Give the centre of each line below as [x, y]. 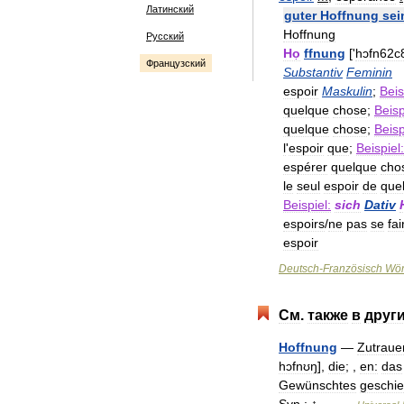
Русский [165, 36]
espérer [305, 167]
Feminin [369, 72]
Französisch [353, 269]
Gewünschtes [317, 385]
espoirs [304, 224]
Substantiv [313, 72]
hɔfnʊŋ [298, 366]
